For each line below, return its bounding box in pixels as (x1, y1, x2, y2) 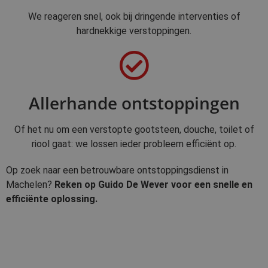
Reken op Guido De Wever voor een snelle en (54, 179, 252, 191)
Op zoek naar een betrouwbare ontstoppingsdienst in (6, 165, 229, 176)
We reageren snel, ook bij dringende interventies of (28, 11, 240, 23)
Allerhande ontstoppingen (28, 92, 240, 115)
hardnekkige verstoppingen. (77, 25, 191, 37)
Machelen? (6, 179, 54, 191)
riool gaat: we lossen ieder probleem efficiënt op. (32, 138, 236, 150)
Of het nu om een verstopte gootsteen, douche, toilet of (14, 124, 254, 136)
